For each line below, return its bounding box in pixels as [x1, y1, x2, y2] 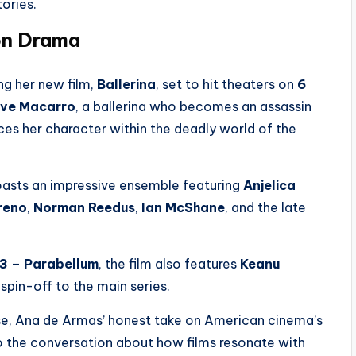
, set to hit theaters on [156, 76, 297, 92]
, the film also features [99, 256, 240, 272]
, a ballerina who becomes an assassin [75, 99, 311, 114]
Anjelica [243, 177, 296, 193]
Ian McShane [141, 199, 225, 215]
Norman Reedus [33, 199, 135, 215]
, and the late [225, 199, 306, 215]
